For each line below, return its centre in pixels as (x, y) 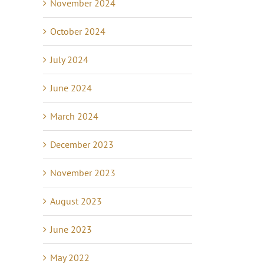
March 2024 (74, 116)
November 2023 (83, 173)
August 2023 (76, 201)
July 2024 (69, 60)
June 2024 (71, 88)
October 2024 (78, 31)
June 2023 (71, 229)
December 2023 (82, 144)
